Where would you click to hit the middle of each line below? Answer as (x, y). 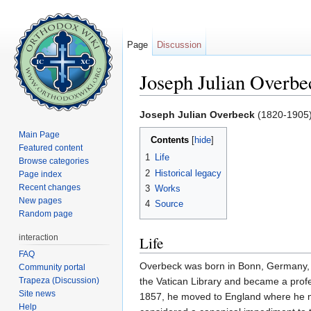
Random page (46, 213)
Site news (37, 293)
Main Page (40, 134)
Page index (41, 174)
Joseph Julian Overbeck (197, 115)
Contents (169, 140)
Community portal (52, 267)
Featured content (51, 148)
